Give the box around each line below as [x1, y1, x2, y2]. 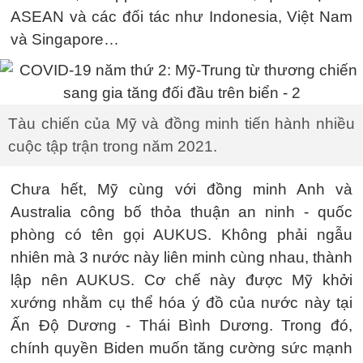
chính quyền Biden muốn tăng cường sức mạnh [11, 340, 352, 357]
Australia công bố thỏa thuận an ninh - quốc [11, 203, 352, 220]
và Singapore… [11, 31, 119, 48]
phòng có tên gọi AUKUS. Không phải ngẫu [11, 226, 352, 243]
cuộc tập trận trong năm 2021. [8, 138, 217, 155]
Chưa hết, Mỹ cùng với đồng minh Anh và [11, 181, 352, 198]
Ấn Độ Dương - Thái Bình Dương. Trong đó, [11, 317, 352, 334]
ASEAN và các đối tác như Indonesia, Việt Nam [11, 8, 352, 25]
